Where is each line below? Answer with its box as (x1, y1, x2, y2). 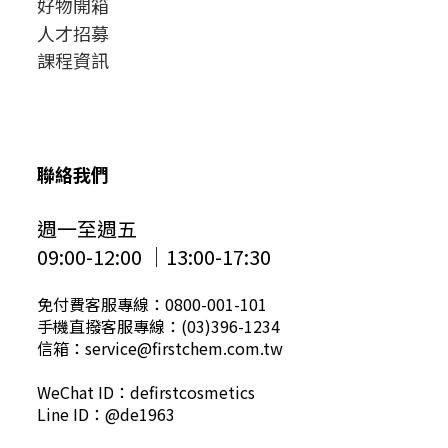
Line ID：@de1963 (37, 402, 175, 427)
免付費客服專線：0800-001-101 (37, 292, 267, 317)
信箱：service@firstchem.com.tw (37, 336, 283, 361)
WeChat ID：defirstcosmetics (37, 380, 255, 405)
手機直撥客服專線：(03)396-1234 (37, 314, 280, 339)
